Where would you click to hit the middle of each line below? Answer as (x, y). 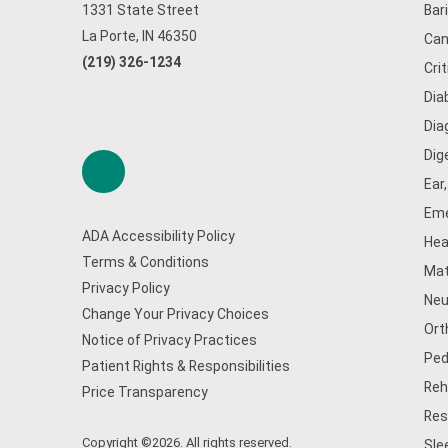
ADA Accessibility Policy (158, 236)
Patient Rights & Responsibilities (186, 366)
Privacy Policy (126, 288)
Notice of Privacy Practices (169, 340)
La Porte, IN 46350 (139, 36)
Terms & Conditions (145, 262)
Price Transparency (145, 392)
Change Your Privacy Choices (175, 314)
